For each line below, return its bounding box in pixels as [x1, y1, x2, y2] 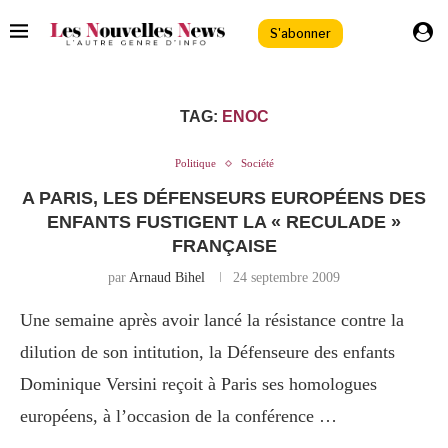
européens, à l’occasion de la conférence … [20, 406, 337, 427]
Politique [174, 157, 216, 170]
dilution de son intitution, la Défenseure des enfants [20, 342, 395, 363]
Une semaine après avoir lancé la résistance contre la [20, 310, 404, 331]
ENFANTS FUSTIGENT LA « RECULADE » [47, 212, 401, 233]
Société [240, 157, 274, 170]
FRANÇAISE [171, 236, 277, 257]
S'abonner [270, 25, 331, 41]
